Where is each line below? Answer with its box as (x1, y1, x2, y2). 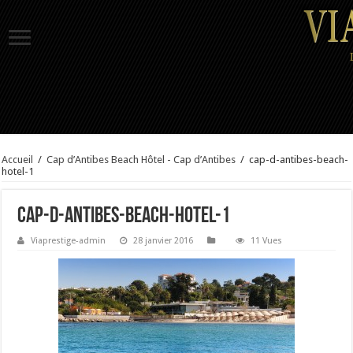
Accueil (2, 154, 34, 165)
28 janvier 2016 (133, 236, 194, 246)
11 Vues (251, 236, 283, 246)
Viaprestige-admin (31, 236, 106, 246)
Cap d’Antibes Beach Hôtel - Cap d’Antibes (46, 154, 236, 165)
